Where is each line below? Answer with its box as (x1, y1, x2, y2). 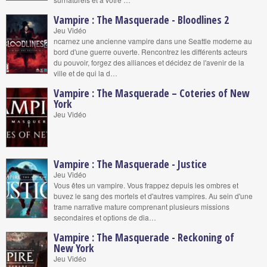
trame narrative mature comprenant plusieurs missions (54, 201, 229, 212)
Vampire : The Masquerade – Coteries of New (54, 86, 250, 100)
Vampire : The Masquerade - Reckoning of (54, 230, 234, 244)
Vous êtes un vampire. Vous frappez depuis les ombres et (54, 180, 238, 190)
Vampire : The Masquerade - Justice (54, 157, 207, 171)
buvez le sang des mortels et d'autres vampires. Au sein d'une (54, 191, 253, 201)
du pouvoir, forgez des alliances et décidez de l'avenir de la (54, 57, 244, 67)
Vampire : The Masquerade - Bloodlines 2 (54, 13, 229, 27)
